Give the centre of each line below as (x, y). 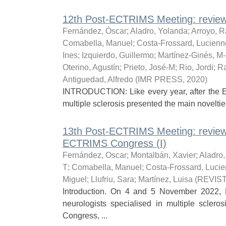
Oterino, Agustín (91, 67)
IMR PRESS (160, 79)
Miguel (74, 179)
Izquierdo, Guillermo (118, 55)
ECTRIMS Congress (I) (114, 143)
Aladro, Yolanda (159, 31)
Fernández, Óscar (94, 31)
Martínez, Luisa (165, 179)
